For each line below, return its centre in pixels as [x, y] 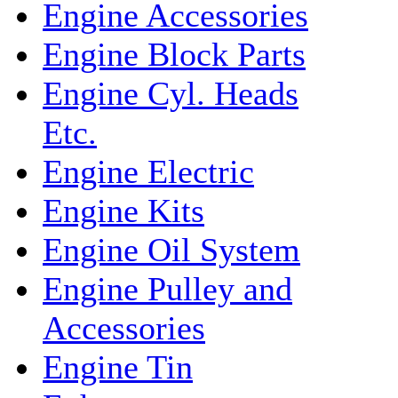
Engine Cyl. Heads [171, 93]
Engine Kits [123, 211]
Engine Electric [148, 171]
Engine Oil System [171, 250]
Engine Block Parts [174, 54]
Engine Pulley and [167, 289]
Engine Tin [118, 367]
